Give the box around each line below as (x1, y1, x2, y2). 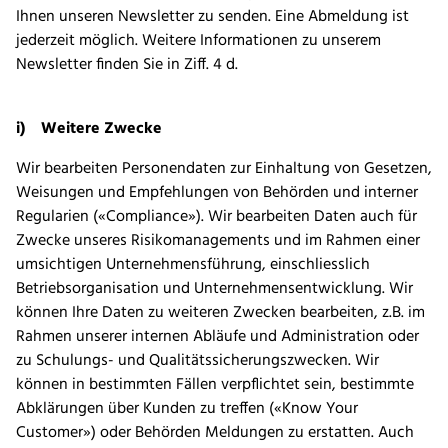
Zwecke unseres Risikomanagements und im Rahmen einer (16, 228, 420, 255)
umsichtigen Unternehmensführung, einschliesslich (16, 252, 370, 279)
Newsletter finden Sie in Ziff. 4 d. (16, 52, 242, 79)
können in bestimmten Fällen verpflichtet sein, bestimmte (16, 372, 414, 399)
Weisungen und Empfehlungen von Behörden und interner (16, 180, 418, 207)
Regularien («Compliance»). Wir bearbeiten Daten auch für (16, 204, 417, 231)
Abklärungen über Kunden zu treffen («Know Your (16, 396, 358, 423)
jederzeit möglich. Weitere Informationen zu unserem (16, 28, 381, 55)
